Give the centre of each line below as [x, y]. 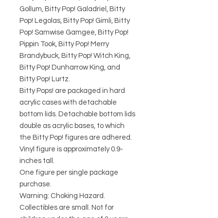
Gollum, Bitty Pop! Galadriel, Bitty [72, 9]
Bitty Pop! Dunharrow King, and [70, 67]
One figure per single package [69, 172]
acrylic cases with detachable [68, 102]
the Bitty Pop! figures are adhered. [76, 137]
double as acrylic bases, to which [72, 126]
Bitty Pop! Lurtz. [45, 79]
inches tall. [37, 161]
